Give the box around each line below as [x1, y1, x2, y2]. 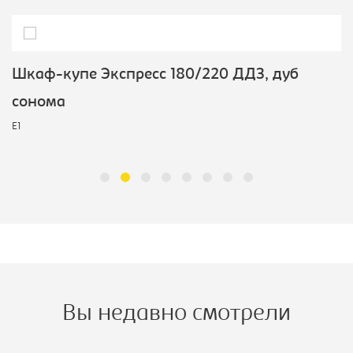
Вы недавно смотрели [62, 303, 291, 327]
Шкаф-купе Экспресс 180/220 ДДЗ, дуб [12, 67, 299, 84]
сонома [12, 95, 65, 111]
